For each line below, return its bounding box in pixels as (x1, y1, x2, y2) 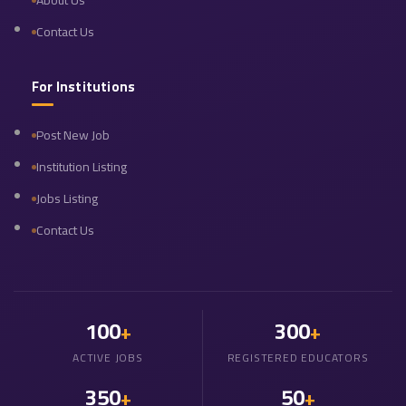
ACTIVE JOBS (72, 347, 143, 369)
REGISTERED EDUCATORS (227, 347, 369, 369)
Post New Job (36, 123, 110, 148)
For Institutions (32, 73, 136, 101)
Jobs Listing (36, 187, 98, 211)
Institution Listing (36, 155, 127, 179)
